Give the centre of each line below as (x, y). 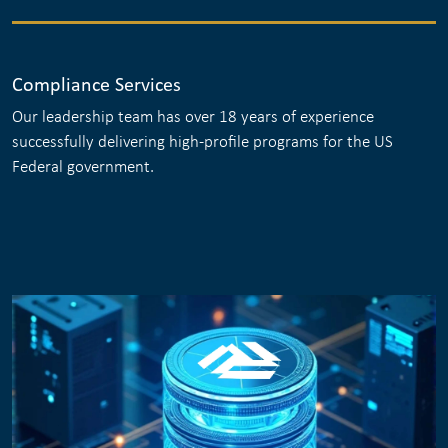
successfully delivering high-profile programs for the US (202, 141)
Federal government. (83, 166)
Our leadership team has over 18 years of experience (193, 116)
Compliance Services (96, 83)
